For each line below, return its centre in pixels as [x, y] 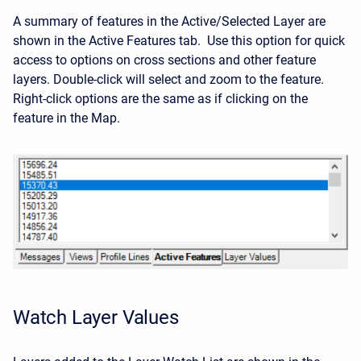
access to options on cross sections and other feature [164, 60]
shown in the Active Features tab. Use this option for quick [179, 40]
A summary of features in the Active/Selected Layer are [169, 21]
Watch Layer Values [96, 318]
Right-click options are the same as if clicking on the [160, 98]
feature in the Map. [66, 118]
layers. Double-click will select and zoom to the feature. [170, 79]
